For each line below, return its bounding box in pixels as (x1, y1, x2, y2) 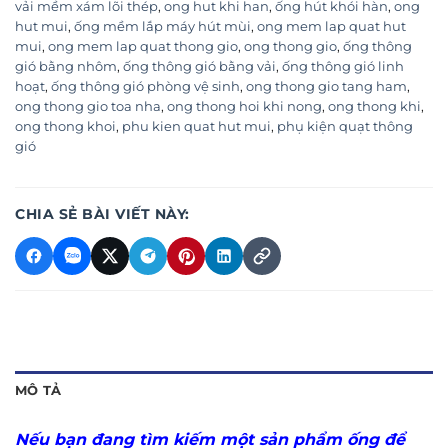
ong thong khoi (15, 119, 116, 135)
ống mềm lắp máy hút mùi (74, 19, 251, 35)
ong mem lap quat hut (257, 19, 406, 35)
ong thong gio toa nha (15, 99, 161, 115)
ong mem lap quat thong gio (48, 39, 238, 55)
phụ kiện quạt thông (277, 119, 413, 135)
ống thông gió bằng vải (123, 59, 276, 75)
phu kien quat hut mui (122, 119, 271, 135)
